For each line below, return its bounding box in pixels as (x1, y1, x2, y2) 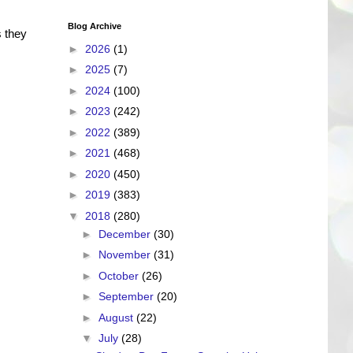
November (98, 248, 154, 261)
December (98, 227, 154, 240)
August (98, 310, 136, 324)
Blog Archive (68, 21, 121, 31)
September (98, 290, 157, 303)
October (98, 269, 142, 282)
